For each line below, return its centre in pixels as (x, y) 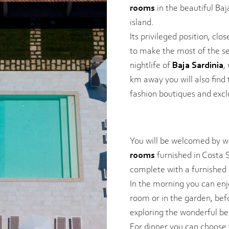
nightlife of (151, 66)
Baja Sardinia (198, 66)
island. (142, 23)
